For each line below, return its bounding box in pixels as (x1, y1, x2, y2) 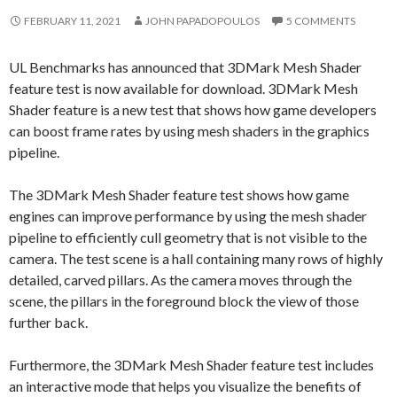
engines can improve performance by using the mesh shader (9, 206, 367, 224)
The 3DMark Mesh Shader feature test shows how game (9, 185, 349, 203)
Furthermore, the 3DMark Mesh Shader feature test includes (9, 355, 374, 373)
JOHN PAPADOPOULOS (145, 13, 260, 27)
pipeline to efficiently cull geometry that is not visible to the (9, 228, 367, 245)
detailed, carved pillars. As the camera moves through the (9, 270, 352, 288)
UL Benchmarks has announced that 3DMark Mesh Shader (9, 58, 362, 75)
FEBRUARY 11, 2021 (24, 13, 121, 27)
